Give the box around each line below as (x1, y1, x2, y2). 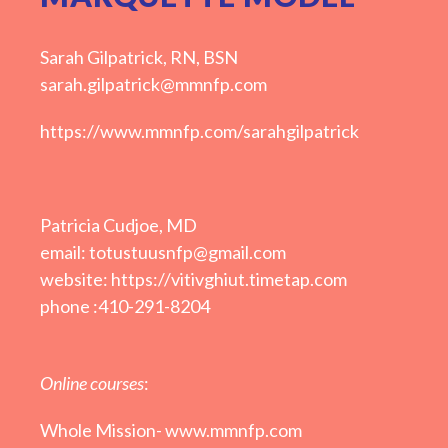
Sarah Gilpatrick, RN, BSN (40, 46, 238, 69)
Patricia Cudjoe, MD (40, 214, 197, 237)
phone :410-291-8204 (40, 295, 210, 318)
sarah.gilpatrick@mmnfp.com (40, 73, 267, 96)
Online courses (40, 372, 144, 395)
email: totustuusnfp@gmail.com (40, 241, 286, 264)
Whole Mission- (40, 419, 165, 442)
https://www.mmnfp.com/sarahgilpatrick (40, 120, 359, 143)
